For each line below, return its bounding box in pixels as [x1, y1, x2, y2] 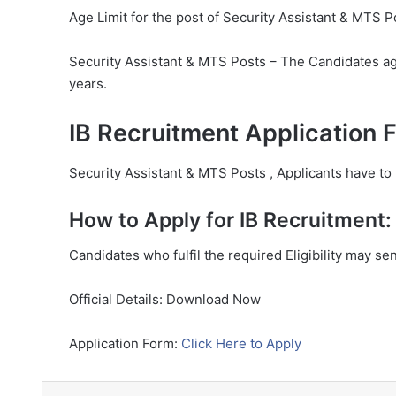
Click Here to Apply [181, 335, 301, 352]
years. [69, 75, 107, 92]
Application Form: [69, 335, 181, 352]
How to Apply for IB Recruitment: [69, 207, 392, 232]
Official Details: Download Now [69, 291, 261, 308]
